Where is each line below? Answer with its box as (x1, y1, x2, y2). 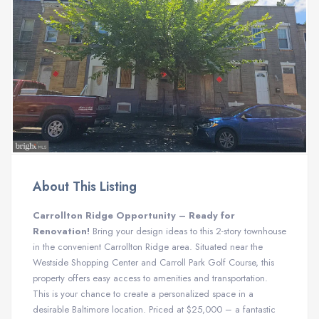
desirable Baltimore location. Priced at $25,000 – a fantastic (33, 303, 276, 316)
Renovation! (33, 224, 90, 238)
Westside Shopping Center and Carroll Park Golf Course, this (33, 256, 274, 269)
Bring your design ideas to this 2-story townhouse (90, 224, 286, 238)
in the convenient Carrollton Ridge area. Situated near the (33, 240, 263, 253)
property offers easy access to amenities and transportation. (33, 271, 268, 285)
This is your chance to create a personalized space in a (33, 287, 253, 300)
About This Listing (33, 177, 137, 196)
